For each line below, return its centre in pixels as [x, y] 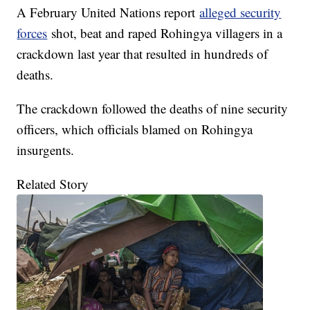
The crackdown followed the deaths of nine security [153, 109]
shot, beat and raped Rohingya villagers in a [165, 33]
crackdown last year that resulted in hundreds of [143, 54]
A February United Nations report [108, 12]
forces [32, 33]
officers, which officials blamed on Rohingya [135, 129]
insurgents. [46, 150]
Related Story [53, 184]
